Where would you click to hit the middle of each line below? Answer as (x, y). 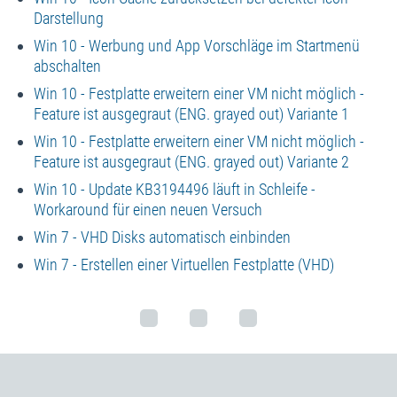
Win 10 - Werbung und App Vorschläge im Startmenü (196, 46)
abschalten (67, 66)
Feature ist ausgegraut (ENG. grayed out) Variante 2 (191, 162)
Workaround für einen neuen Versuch (148, 210)
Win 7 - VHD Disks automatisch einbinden (162, 237)
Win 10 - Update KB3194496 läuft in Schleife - (174, 190)
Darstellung (68, 19)
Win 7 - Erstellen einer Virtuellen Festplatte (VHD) (183, 265)
